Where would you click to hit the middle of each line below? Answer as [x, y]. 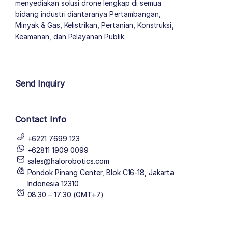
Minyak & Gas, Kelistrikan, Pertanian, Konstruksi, [95, 25]
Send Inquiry [40, 84]
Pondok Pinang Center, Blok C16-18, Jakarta [101, 173]
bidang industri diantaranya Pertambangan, [88, 14]
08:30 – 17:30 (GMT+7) [65, 195]
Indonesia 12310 [53, 184]
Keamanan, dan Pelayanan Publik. [70, 37]
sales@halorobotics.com [68, 161]
